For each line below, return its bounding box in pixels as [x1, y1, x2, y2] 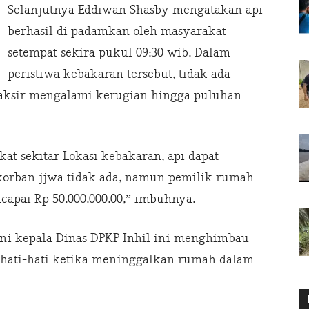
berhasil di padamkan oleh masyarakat [8, 24, 226, 39]
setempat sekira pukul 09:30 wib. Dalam [8, 46, 230, 61]
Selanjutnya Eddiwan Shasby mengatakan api [8, 3, 263, 18]
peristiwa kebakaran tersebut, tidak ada [8, 67, 230, 82]
